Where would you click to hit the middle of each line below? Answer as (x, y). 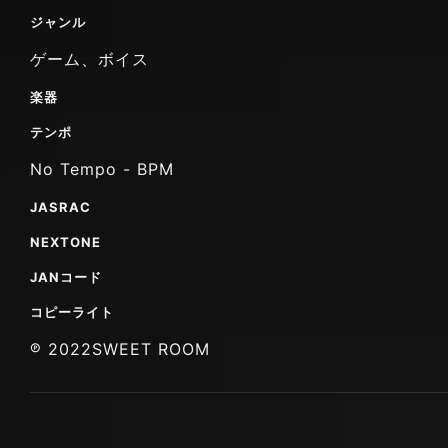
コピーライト (72, 311)
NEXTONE (65, 241)
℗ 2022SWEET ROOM (120, 348)
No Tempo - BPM (102, 168)
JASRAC (60, 206)
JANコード (66, 276)
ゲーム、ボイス (89, 58)
